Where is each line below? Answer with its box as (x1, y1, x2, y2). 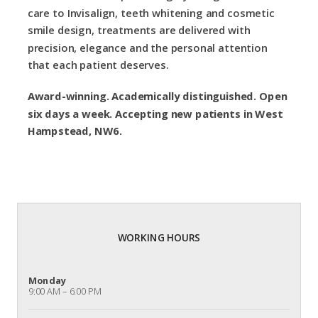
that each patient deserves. (27, 57, 169, 72)
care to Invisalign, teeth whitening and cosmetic (27, 6, 275, 20)
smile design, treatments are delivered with (27, 23, 251, 38)
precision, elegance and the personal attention (27, 40, 268, 55)
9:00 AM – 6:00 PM (28, 285, 102, 298)
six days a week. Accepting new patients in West (27, 106, 283, 121)
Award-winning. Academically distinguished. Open (27, 89, 287, 104)
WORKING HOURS (117, 230, 201, 244)
